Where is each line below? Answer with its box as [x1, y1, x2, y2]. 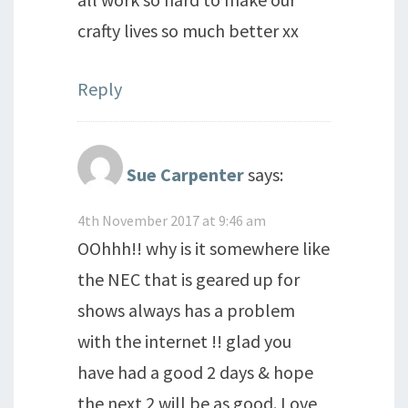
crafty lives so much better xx [77, 19, 299, 42]
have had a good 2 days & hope [77, 361, 313, 383]
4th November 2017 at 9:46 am [77, 211, 266, 229]
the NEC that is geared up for [77, 268, 300, 291]
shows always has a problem [77, 299, 295, 321]
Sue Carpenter [127, 162, 244, 186]
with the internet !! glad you [77, 330, 291, 352]
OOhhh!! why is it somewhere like [77, 237, 330, 260]
